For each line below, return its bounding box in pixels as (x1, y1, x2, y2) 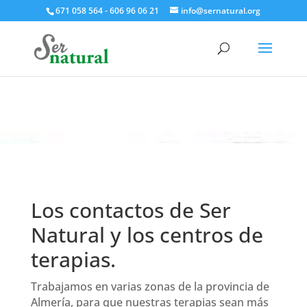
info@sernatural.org (181, 5, 261, 16)
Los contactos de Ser (30, 196, 231, 224)
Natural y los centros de (30, 221, 263, 249)
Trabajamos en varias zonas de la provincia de (30, 279, 269, 294)
